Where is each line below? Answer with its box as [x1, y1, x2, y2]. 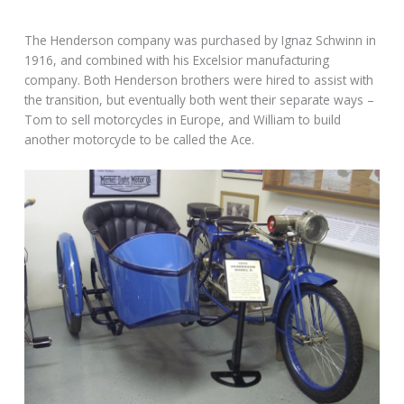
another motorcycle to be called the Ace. [24, 131, 255, 149]
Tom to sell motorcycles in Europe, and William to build [24, 111, 342, 129]
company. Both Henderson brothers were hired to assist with [24, 71, 374, 89]
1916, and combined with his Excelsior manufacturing [24, 51, 330, 69]
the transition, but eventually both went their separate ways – [24, 91, 375, 109]
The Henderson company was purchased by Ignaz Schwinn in [24, 32, 377, 50]
